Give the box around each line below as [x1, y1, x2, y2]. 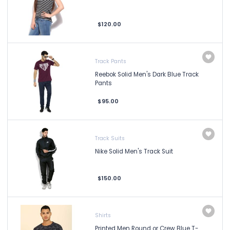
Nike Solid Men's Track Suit [95, 147, 173, 156]
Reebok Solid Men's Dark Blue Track [95, 70, 199, 79]
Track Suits [95, 135, 125, 142]
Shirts [95, 212, 111, 219]
